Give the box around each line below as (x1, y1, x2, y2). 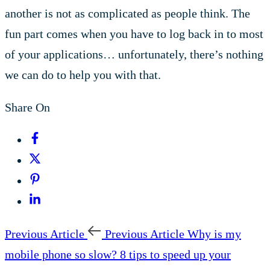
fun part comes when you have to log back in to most (5, 27, 263, 40)
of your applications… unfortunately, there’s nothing (5, 47, 263, 61)
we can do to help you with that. (5, 67, 161, 81)
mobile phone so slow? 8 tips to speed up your (5, 247, 231, 261)
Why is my (187, 227, 241, 240)
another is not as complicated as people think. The (5, 6, 250, 20)
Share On (5, 100, 50, 114)
